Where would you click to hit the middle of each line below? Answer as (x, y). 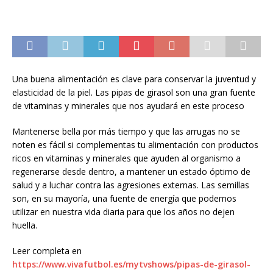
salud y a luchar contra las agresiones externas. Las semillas (131, 185)
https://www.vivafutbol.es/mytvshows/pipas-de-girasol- (131, 264)
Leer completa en (47, 251)
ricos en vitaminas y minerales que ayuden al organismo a (126, 158)
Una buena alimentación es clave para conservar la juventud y (134, 79)
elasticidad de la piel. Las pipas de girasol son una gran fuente (134, 92)
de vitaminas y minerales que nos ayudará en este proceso (128, 106)
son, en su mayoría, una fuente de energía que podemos (124, 198)
